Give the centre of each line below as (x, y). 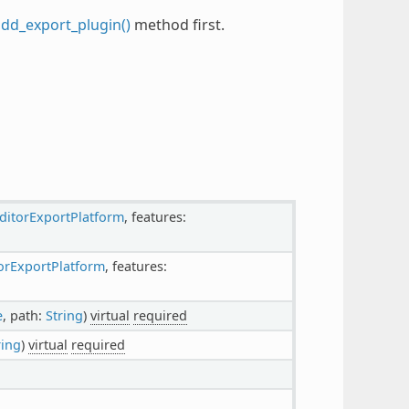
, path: (24, 315)
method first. (177, 24)
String (64, 315)
